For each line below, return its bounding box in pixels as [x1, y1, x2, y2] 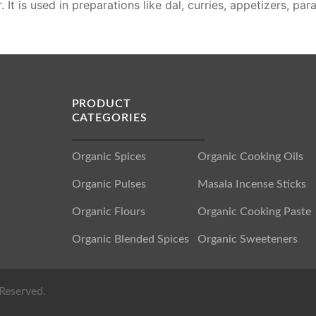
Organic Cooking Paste [197, 206, 312, 218]
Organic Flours [71, 206, 145, 218]
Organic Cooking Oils [197, 151, 304, 163]
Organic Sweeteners [197, 233, 298, 245]
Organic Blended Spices [71, 233, 189, 245]
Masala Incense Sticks [197, 178, 307, 190]
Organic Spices [71, 151, 146, 163]
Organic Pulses [71, 178, 146, 190]
